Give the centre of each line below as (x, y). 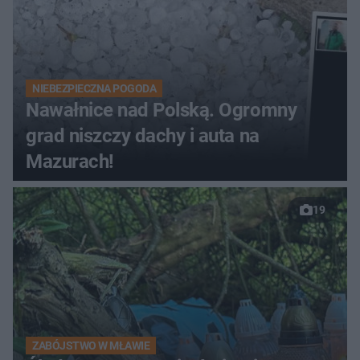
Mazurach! (70, 161)
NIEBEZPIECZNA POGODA (94, 88)
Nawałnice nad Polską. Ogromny (162, 110)
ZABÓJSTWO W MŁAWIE (91, 345)
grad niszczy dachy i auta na (143, 135)
